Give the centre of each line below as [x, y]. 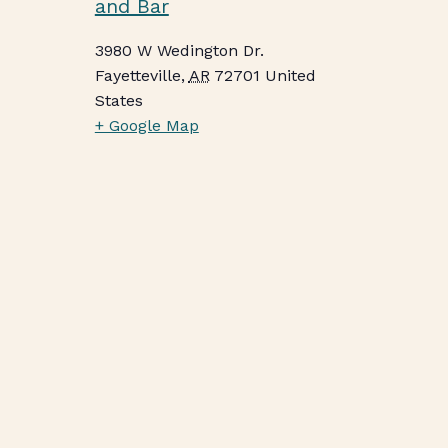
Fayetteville [137, 75]
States [118, 100]
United [290, 75]
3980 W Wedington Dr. [179, 50]
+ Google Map [146, 125]
